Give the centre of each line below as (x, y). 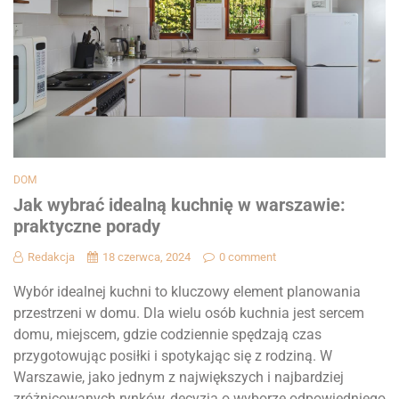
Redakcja (51, 257)
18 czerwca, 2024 (147, 257)
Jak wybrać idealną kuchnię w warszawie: (179, 205)
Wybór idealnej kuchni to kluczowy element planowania (187, 292)
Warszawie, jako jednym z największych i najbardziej (179, 378)
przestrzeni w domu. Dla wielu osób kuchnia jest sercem (189, 313)
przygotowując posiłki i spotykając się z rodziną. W (173, 356)
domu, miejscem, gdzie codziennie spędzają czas (167, 335)
